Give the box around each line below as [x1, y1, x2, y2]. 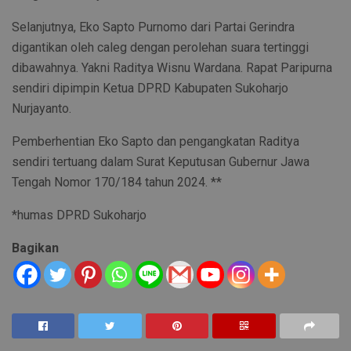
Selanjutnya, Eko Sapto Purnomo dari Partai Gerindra [12, 20, 295, 35]
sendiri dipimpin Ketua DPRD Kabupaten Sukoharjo [12, 81, 288, 96]
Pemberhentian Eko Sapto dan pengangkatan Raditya [12, 134, 299, 150]
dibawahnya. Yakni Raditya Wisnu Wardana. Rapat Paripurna [12, 60, 332, 76]
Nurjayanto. [12, 101, 71, 117]
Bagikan [12, 241, 59, 256]
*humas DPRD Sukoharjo [12, 208, 147, 223]
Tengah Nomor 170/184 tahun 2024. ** [12, 175, 222, 190]
